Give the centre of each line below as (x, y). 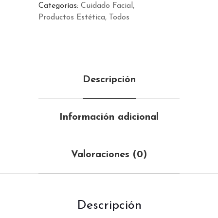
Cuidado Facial (107, 6)
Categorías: (58, 6)
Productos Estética (72, 17)
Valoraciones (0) (109, 154)
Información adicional (109, 117)
